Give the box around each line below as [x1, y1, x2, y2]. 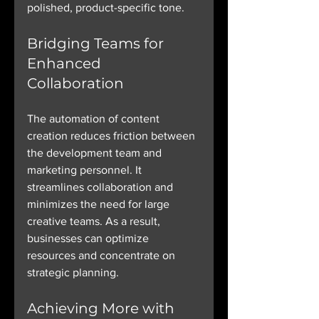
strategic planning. [27, 266, 119, 279]
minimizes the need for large [27, 198, 172, 211]
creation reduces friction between [27, 130, 198, 142]
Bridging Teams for [27, 35, 167, 53]
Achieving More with [27, 300, 178, 318]
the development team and [27, 147, 164, 159]
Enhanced [27, 55, 105, 73]
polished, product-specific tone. [27, 1, 184, 14]
